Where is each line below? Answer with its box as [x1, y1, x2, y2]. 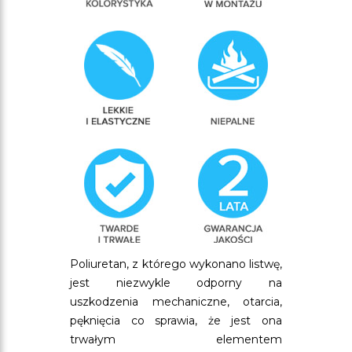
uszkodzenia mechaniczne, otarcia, [70, 295, 282, 309]
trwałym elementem [70, 332, 282, 346]
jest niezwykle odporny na [70, 276, 282, 290]
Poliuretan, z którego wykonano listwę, [70, 257, 282, 271]
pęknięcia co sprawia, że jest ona [70, 313, 282, 328]
